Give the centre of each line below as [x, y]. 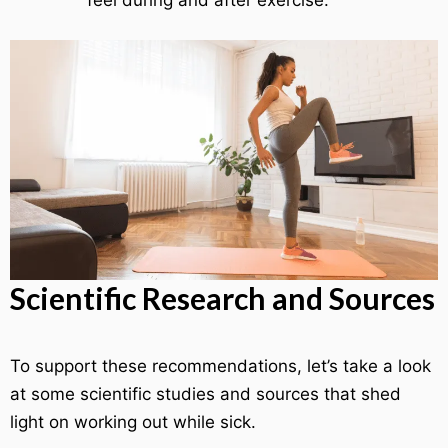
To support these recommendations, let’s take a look [220, 366]
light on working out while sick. [133, 422]
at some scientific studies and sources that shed [205, 394]
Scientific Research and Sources [222, 298]
